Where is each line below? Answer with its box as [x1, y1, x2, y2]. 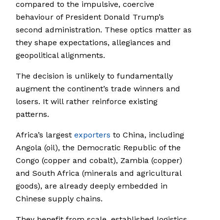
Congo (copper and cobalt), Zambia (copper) [16, 156, 182, 165]
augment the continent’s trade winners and [16, 84, 180, 94]
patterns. [16, 110, 49, 119]
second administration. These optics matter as [16, 25, 192, 35]
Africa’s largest [16, 130, 74, 140]
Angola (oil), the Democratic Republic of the [16, 143, 181, 153]
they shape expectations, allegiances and [16, 38, 171, 48]
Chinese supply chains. [16, 194, 103, 204]
